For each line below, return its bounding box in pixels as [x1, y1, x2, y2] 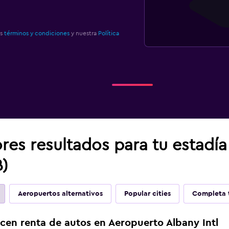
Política [98, 30, 119, 36]
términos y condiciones [4, 30, 70, 36]
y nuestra [69, 30, 98, 36]
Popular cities [124, 190, 171, 197]
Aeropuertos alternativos [17, 190, 103, 197]
